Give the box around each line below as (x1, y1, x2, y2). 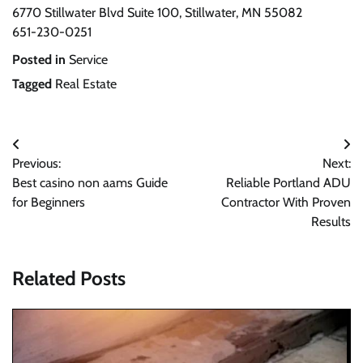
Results (311, 213, 351, 229)
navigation (11, 164, 99, 189)
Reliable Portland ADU (226, 174, 351, 190)
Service (69, 51, 108, 67)
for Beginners (12, 194, 85, 210)
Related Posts (12, 266, 126, 290)
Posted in (12, 51, 69, 67)
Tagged (12, 75, 55, 92)
